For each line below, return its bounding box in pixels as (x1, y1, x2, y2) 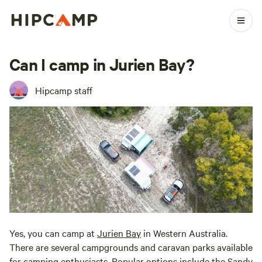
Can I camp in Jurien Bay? (9, 53, 194, 75)
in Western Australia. (141, 226, 227, 240)
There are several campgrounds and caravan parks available (9, 240, 253, 254)
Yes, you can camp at (9, 226, 97, 240)
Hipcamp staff (35, 84, 92, 96)
